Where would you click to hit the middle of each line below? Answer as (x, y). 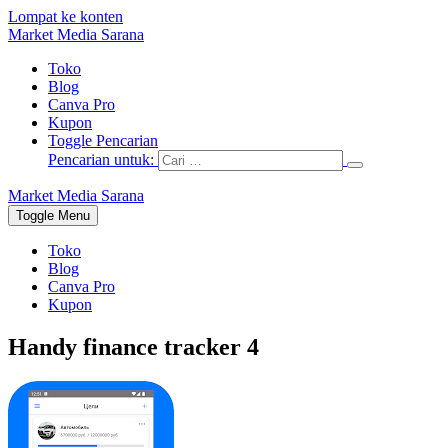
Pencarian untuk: (101, 159)
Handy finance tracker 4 (133, 346)
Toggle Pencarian (103, 140)
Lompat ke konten (65, 16)
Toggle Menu (53, 215)
